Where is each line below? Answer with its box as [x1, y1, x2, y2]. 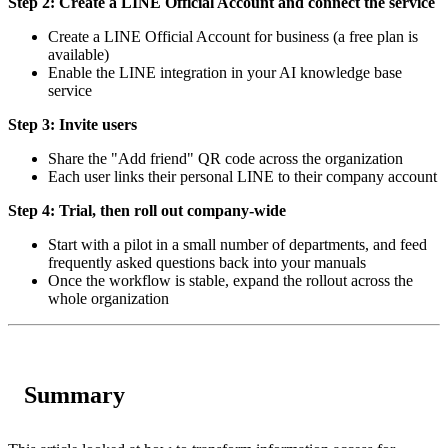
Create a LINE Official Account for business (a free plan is [48, 27, 418, 45]
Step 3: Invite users [8, 115, 137, 133]
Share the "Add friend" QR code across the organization [48, 149, 403, 167]
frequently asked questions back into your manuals [48, 253, 366, 271]
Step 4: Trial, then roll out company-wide [8, 201, 286, 219]
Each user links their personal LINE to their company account [48, 167, 437, 185]
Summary [24, 381, 125, 408]
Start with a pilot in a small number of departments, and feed [48, 235, 427, 253]
